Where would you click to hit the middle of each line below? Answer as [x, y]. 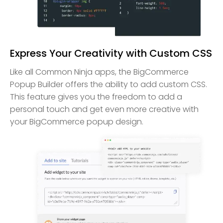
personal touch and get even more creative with [104, 109]
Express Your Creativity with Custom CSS [111, 53]
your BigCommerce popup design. [77, 121]
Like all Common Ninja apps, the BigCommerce [99, 72]
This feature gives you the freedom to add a [96, 97]
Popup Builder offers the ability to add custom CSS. [109, 84]
